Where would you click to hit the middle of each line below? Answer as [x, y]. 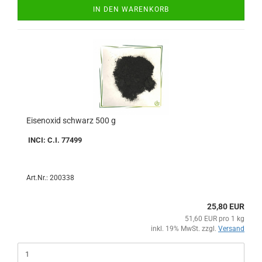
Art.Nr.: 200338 [50, 178]
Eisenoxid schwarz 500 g [71, 120]
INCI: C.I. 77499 [54, 140]
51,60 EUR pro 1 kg [215, 219]
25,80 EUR [226, 206]
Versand [231, 229]
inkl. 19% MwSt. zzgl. [185, 229]
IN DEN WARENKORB [131, 9]
